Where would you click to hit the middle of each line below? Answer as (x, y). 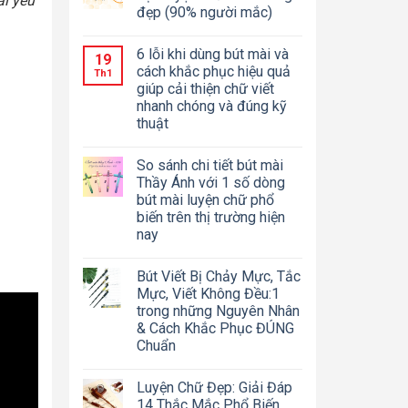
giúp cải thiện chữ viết (206, 88)
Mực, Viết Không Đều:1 (209, 293)
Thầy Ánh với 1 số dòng (211, 182)
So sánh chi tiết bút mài (210, 165)
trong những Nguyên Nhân (219, 311)
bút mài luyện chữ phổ (206, 199)
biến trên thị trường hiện (211, 217)
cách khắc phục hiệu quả (214, 71)
